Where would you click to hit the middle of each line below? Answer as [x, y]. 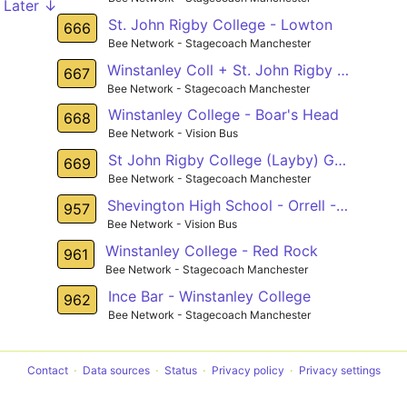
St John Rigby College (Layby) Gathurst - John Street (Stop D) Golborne [340, 160]
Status [180, 371]
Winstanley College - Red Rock [211, 251]
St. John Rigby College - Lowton [220, 24]
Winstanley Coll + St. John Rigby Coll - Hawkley [342, 69]
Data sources [116, 371]
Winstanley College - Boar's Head [223, 115]
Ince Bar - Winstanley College [209, 297]
